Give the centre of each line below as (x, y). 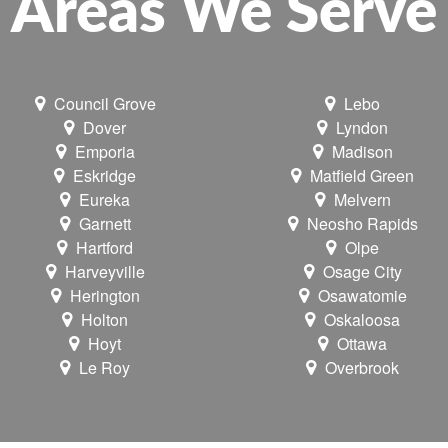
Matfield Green (362, 176)
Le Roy (105, 368)
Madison (362, 152)
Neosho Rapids (362, 224)
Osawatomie (362, 296)
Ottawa (362, 344)
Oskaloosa (362, 320)
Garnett (104, 224)
